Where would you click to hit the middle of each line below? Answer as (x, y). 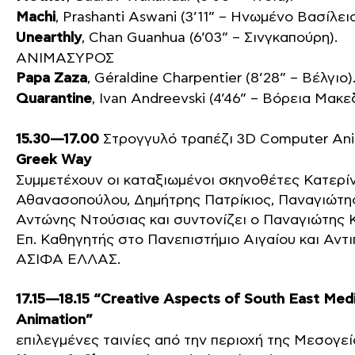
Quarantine (54, 99)
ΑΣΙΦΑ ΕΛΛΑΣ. (68, 260)
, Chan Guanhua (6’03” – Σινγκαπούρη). (210, 38)
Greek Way (53, 160)
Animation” (54, 320)
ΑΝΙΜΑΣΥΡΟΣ (65, 58)
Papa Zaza (52, 78)
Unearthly (49, 38)
